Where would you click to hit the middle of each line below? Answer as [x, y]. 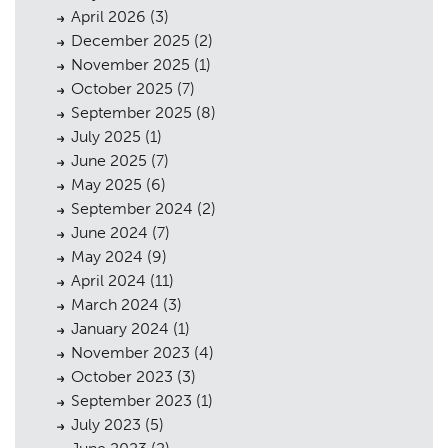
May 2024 [107, 256]
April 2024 [108, 280]
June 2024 [109, 232]
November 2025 [130, 64]
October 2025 [122, 88]
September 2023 [131, 400]
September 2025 [131, 112]
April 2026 [108, 16]
